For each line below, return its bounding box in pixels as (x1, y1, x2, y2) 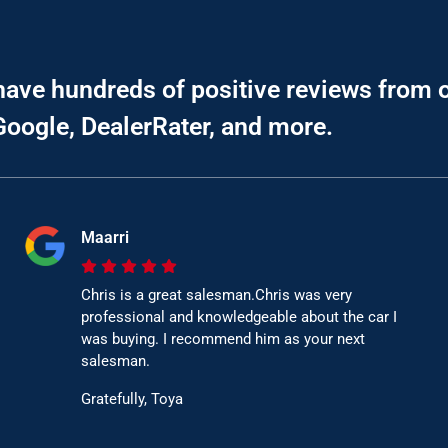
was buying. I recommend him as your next (81, 330, 366, 349)
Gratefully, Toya (81, 390, 184, 409)
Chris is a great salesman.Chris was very (81, 286, 353, 305)
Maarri (81, 228, 130, 248)
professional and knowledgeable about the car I (81, 308, 398, 327)
